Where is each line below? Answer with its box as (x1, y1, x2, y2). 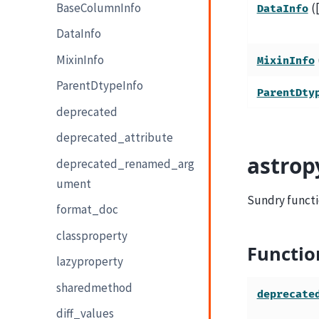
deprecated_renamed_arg (56, 155, 195, 172)
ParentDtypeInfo (56, 78, 144, 94)
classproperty (56, 227, 128, 244)
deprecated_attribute (56, 130, 174, 146)
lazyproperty (56, 253, 124, 270)
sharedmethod (56, 279, 133, 296)
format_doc (56, 202, 119, 218)
